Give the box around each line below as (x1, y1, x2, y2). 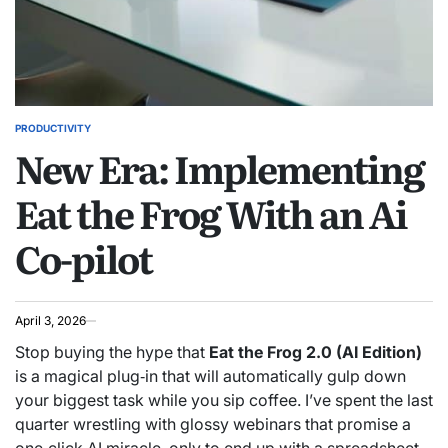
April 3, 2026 (15, 313, 86, 328)
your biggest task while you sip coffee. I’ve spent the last (15, 390, 433, 410)
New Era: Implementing (15, 140, 424, 196)
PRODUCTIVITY (15, 122, 91, 134)
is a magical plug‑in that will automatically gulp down (15, 366, 406, 386)
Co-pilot (15, 230, 152, 286)
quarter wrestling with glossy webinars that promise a (15, 414, 411, 434)
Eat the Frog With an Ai (15, 185, 407, 241)
